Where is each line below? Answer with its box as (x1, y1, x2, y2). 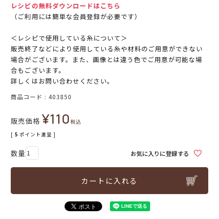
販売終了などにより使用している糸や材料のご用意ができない (11, 44, 203, 54)
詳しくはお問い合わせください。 (11, 76, 114, 86)
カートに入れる (81, 175, 138, 186)
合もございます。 (11, 66, 66, 75)
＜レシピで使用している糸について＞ (11, 33, 128, 43)
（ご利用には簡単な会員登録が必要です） (11, 12, 142, 22)
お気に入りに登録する (130, 149, 189, 157)
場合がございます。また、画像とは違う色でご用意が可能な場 (11, 55, 203, 65)
